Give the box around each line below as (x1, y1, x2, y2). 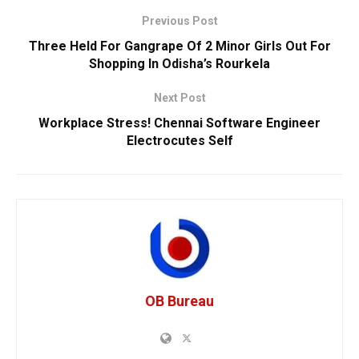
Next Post (153, 91, 206, 104)
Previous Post (141, 14, 218, 27)
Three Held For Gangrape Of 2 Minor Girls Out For (28, 38, 331, 54)
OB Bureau (145, 292, 214, 309)
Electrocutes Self (126, 132, 233, 148)
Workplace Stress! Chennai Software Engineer (38, 115, 321, 131)
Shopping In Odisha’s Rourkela (89, 55, 270, 71)
